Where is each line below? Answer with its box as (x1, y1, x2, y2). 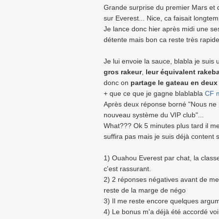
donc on (104, 79, 131, 87)
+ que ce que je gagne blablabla (104, 89, 205, 98)
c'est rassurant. (104, 165, 151, 173)
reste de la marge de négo (104, 186, 186, 195)
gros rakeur (104, 68, 142, 76)
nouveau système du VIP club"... (104, 111, 204, 119)
